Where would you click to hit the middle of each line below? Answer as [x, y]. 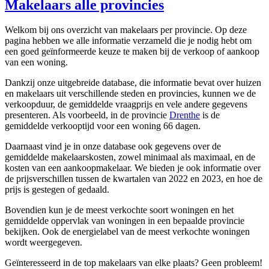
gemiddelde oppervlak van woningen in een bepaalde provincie [125, 221]
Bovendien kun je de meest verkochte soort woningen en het [119, 210]
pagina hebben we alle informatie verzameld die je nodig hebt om [128, 41]
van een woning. [36, 62]
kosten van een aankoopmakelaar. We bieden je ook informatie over [133, 168]
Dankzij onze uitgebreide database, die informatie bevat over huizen [133, 83]
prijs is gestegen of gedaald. [57, 190]
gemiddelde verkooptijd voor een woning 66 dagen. [103, 126]
